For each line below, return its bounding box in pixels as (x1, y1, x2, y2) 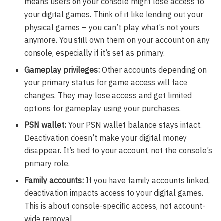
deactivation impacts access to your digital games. (24, 188, 204, 198)
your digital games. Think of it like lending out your (24, 9, 204, 20)
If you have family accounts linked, (84, 175, 210, 185)
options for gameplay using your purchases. (24, 103, 181, 113)
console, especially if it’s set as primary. (24, 48, 165, 58)
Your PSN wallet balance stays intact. (66, 120, 202, 130)
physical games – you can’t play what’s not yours (24, 22, 200, 33)
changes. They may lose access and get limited (24, 90, 192, 101)
